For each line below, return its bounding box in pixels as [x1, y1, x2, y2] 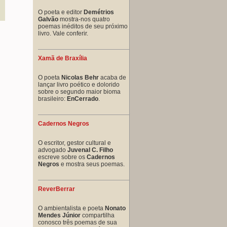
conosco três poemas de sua [38, 218, 117, 226]
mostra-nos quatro [58, 15, 110, 23]
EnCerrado [67, 95, 98, 102]
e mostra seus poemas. [59, 160, 125, 168]
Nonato [105, 204, 126, 212]
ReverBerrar [38, 185, 75, 193]
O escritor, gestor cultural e [38, 139, 111, 146]
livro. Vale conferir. [38, 29, 88, 37]
